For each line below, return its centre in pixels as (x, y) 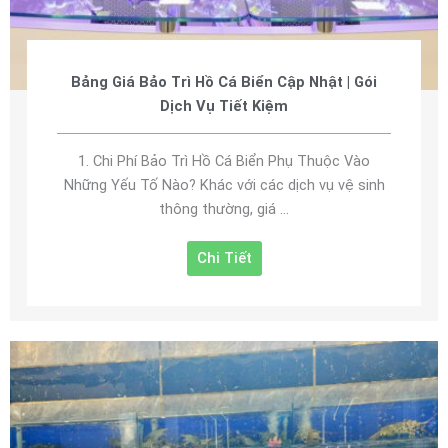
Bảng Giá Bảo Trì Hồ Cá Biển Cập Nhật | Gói (224, 82)
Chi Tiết (224, 258)
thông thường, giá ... (224, 209)
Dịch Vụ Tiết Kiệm (224, 106)
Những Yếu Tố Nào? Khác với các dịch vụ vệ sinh (224, 185)
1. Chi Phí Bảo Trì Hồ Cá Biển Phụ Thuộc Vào (224, 161)
